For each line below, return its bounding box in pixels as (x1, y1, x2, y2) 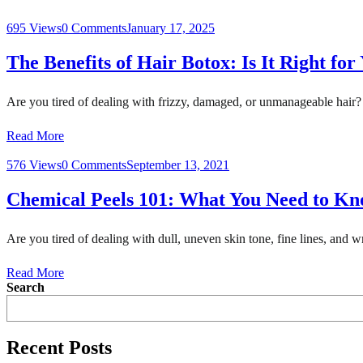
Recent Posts (6, 337, 112, 359)
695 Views (6, 20, 62, 35)
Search (6, 280, 45, 294)
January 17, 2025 (126, 20, 215, 35)
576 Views (6, 157, 62, 172)
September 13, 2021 (126, 157, 229, 172)
